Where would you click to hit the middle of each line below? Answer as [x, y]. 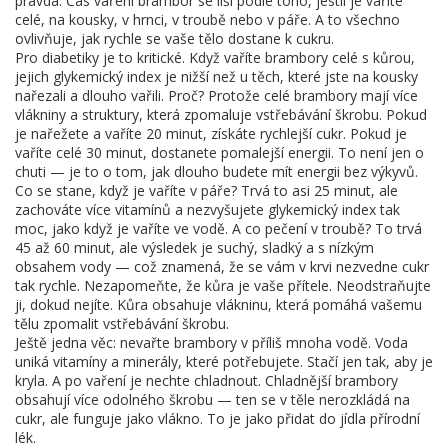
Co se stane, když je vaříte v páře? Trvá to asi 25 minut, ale [206, 190]
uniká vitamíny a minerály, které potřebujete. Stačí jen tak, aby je [224, 361]
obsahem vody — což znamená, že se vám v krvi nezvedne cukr [222, 266]
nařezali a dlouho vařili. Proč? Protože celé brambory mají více [216, 95]
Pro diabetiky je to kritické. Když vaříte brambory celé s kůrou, [215, 57]
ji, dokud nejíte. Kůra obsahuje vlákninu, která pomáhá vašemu [218, 304]
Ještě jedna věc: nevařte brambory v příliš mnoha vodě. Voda [211, 342]
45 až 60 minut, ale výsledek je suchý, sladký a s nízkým [194, 247]
